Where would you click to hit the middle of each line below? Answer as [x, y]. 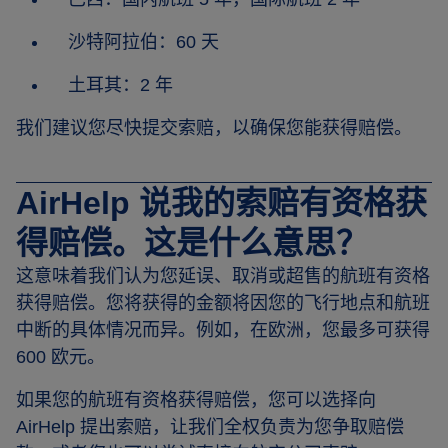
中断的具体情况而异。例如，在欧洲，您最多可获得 [223, 330]
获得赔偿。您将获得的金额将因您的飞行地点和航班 [223, 303]
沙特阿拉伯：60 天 [143, 42]
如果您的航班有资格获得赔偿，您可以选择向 [196, 400]
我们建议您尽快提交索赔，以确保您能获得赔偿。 [214, 128]
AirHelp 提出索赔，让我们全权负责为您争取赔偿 [210, 427]
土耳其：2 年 [120, 85]
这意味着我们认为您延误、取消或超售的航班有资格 [223, 276]
